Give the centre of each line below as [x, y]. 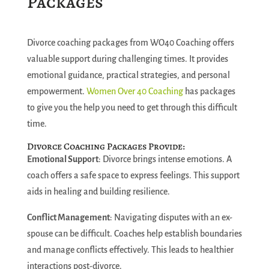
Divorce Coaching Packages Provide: [106, 147]
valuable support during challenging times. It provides [127, 59]
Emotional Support [62, 159]
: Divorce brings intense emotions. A [165, 159]
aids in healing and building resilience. [98, 192]
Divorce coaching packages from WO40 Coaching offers [130, 43]
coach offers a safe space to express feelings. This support [133, 175]
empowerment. [56, 91]
